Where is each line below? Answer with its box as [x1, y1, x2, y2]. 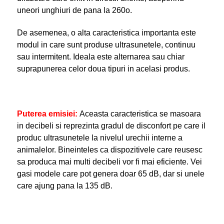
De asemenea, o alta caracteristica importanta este [16, 28, 196, 37]
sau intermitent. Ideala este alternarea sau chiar [16, 52, 184, 61]
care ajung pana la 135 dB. [16, 181, 112, 190]
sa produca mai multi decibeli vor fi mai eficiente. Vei [16, 157, 202, 166]
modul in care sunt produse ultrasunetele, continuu [16, 40, 195, 49]
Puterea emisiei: [16, 109, 77, 118]
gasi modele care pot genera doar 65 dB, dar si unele [16, 169, 204, 178]
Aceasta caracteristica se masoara [79, 109, 201, 118]
